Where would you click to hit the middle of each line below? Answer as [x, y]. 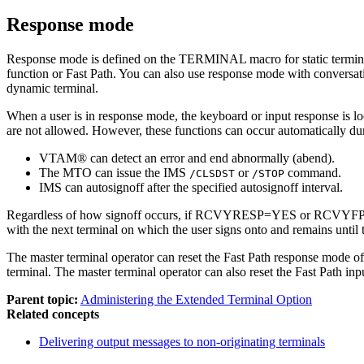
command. [313, 172]
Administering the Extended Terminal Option [196, 299]
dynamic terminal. [52, 88]
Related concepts [53, 314]
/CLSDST [212, 173]
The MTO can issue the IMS [114, 172]
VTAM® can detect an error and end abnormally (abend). [187, 158]
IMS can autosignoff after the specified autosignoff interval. [191, 187]
